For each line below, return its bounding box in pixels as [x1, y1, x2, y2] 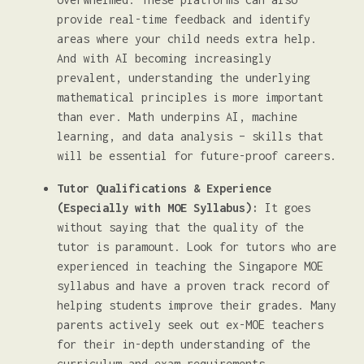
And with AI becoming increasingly [57, 51, 271, 65]
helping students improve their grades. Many [57, 298, 336, 312]
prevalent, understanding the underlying [57, 71, 310, 84]
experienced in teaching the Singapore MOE [57, 259, 323, 273]
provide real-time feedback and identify [57, 12, 310, 26]
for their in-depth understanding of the [57, 337, 310, 351]
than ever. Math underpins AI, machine [57, 110, 297, 123]
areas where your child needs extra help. [57, 32, 317, 45]
